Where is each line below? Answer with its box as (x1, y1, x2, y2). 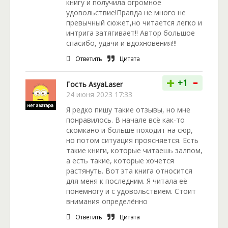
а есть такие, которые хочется (66, 156, 174, 166)
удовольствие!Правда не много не (66, 8, 186, 18)
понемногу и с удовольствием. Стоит (66, 186, 196, 196)
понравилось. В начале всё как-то (66, 115, 185, 125)
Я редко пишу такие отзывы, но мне (66, 105, 190, 115)
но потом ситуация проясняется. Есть (66, 135, 198, 146)
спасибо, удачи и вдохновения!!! (66, 38, 177, 48)
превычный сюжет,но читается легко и (66, 18, 202, 28)
